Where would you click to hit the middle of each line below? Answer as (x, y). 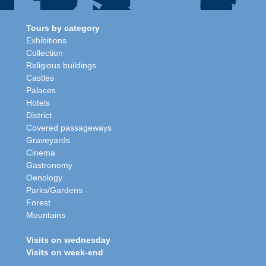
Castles (40, 78)
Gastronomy (49, 165)
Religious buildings (61, 65)
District (39, 115)
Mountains (46, 215)
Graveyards (48, 140)
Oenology (44, 178)
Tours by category (63, 28)
